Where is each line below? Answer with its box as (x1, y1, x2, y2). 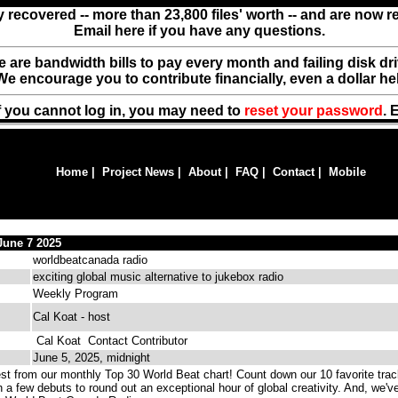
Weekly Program (33, 287, 118, 300)
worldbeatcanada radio (33, 253, 147, 267)
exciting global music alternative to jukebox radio (33, 270, 283, 283)
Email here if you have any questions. (73, 23, 325, 38)
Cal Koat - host (33, 310, 110, 323)
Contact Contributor (81, 334, 187, 347)
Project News (102, 165, 174, 179)
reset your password (244, 103, 383, 118)
